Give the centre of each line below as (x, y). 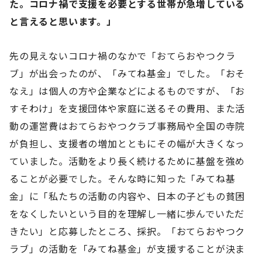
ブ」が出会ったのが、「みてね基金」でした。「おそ (127, 73)
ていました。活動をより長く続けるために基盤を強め (127, 161)
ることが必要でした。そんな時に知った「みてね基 (123, 178)
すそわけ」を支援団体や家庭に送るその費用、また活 (127, 108)
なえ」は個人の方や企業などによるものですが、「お (127, 90)
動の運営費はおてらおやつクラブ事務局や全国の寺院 (127, 125)
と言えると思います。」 (63, 21)
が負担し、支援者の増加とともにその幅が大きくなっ (127, 143)
